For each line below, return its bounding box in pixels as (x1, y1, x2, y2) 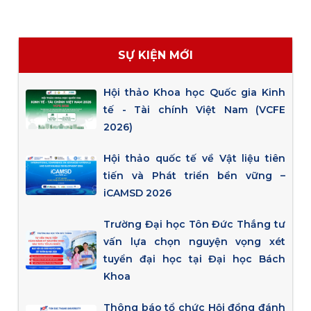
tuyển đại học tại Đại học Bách (103, 253, 286, 265)
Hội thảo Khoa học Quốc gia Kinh (103, 86, 286, 99)
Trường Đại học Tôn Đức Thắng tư (103, 218, 286, 230)
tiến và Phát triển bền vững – (103, 169, 286, 182)
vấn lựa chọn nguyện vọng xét (103, 235, 286, 248)
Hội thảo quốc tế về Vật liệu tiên (103, 152, 286, 165)
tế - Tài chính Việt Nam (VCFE (103, 103, 286, 116)
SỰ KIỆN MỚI (118, 49, 193, 62)
